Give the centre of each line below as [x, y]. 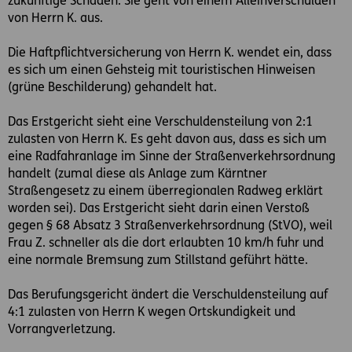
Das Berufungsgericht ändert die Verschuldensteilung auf [168, 295]
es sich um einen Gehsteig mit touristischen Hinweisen [161, 70]
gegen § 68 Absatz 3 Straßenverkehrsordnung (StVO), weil [170, 226]
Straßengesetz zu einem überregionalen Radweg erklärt [165, 191]
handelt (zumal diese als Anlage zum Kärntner [137, 174]
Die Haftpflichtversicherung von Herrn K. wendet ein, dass [170, 53]
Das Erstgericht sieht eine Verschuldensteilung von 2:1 [160, 122]
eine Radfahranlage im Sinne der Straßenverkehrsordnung [172, 157]
